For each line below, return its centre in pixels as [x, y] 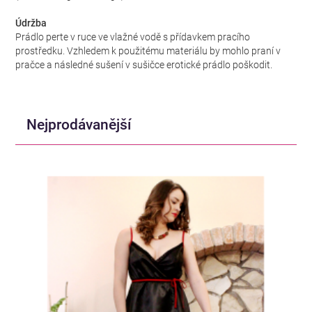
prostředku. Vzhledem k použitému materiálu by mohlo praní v [148, 51]
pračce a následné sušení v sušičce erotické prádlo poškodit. [144, 65]
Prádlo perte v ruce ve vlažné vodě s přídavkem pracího [133, 37]
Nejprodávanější [79, 124]
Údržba [31, 23]
